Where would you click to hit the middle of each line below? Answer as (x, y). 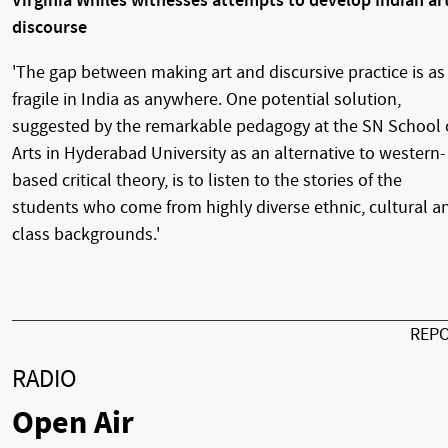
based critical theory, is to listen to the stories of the (207, 180)
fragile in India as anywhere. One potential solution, (206, 99)
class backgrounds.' (86, 234)
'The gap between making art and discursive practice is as (228, 72)
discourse (49, 27)
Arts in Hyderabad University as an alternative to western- (229, 153)
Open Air (73, 422)
